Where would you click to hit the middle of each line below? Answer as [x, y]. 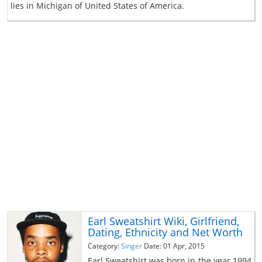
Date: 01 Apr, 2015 [174, 246]
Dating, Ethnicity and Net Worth [165, 232]
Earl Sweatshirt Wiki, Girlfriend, [163, 221]
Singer [131, 246]
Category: [104, 246]
